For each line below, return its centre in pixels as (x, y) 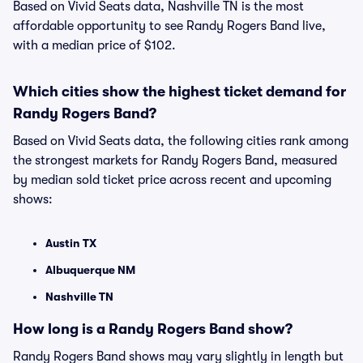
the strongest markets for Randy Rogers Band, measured (175, 160)
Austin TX (71, 243)
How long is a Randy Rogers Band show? (153, 329)
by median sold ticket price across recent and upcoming (172, 180)
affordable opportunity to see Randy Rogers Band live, (169, 26)
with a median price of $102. (94, 45)
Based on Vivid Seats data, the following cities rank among (181, 141)
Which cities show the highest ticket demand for (179, 92)
